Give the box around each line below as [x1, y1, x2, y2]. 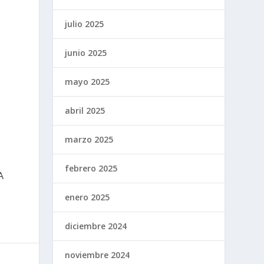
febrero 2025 [65, 162, 118, 174]
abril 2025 [65, 104, 105, 116]
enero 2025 [65, 191, 110, 203]
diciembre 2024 [65, 220, 127, 232]
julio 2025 [65, 18, 104, 29]
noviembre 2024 [65, 249, 130, 260]
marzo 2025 [65, 133, 114, 145]
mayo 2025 [65, 75, 110, 87]
